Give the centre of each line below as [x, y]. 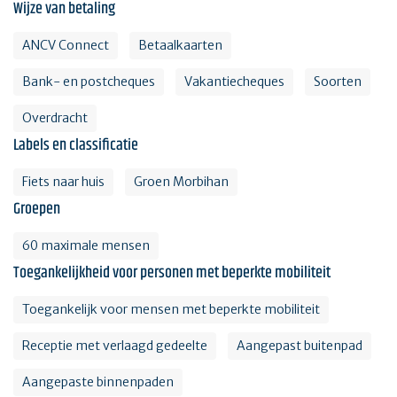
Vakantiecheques [234, 82]
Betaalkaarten [180, 46]
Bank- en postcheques [89, 82]
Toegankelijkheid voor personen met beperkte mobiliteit [172, 273]
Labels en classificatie [76, 146]
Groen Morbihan [181, 182]
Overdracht [55, 118]
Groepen [37, 210]
